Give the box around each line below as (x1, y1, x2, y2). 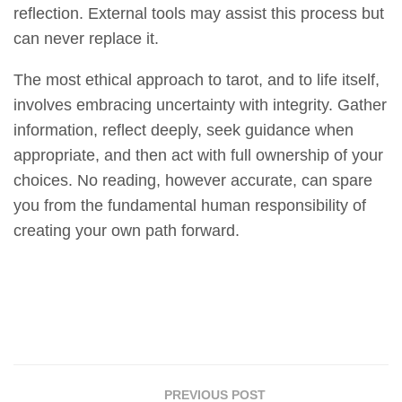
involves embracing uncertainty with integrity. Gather (13, 96, 387, 115)
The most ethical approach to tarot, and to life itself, (13, 71, 380, 90)
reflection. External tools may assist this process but (13, 4, 384, 23)
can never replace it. (13, 30, 159, 48)
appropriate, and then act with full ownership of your (13, 146, 383, 165)
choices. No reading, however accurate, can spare (13, 171, 372, 190)
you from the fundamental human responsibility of (13, 197, 366, 215)
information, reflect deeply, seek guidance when (13, 121, 354, 140)
